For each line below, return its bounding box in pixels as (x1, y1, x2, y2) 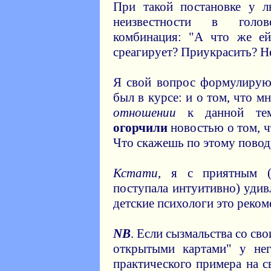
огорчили (113, 120, 171, 135)
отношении (113, 105, 176, 120)
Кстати (113, 166, 158, 180)
